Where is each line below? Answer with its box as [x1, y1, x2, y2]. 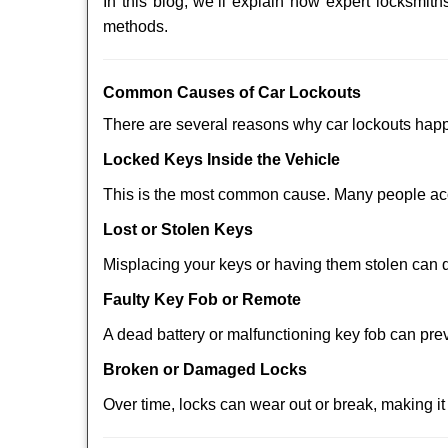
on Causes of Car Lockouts [153, 84, 361, 101]
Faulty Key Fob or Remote [103, 291, 301, 308]
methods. [103, 18, 168, 35]
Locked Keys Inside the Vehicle [103, 151, 340, 168]
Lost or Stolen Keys [103, 221, 253, 238]
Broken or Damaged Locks [103, 361, 307, 378]
